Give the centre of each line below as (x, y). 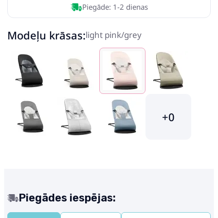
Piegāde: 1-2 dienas (115, 7)
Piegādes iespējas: (67, 198)
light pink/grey (114, 35)
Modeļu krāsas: (46, 35)
